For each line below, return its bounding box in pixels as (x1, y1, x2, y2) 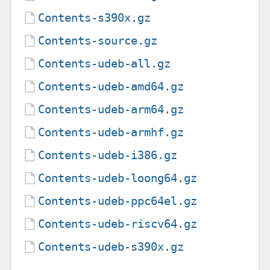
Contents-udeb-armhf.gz (38, 125, 184, 139)
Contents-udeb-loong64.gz (38, 171, 198, 185)
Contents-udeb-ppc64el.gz (38, 193, 198, 208)
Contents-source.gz (38, 33, 158, 48)
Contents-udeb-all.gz (38, 56, 171, 71)
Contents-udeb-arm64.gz (38, 102, 184, 116)
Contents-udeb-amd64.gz (38, 79, 184, 93)
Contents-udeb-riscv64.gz (38, 216, 198, 231)
